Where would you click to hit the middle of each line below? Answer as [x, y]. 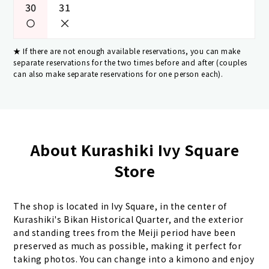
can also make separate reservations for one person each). [118, 73]
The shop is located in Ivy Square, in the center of [120, 206]
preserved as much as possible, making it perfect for [128, 245]
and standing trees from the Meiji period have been [125, 232]
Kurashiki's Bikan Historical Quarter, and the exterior [128, 219]
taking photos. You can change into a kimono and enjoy [134, 258]
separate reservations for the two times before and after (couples [130, 62]
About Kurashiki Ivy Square [134, 149]
